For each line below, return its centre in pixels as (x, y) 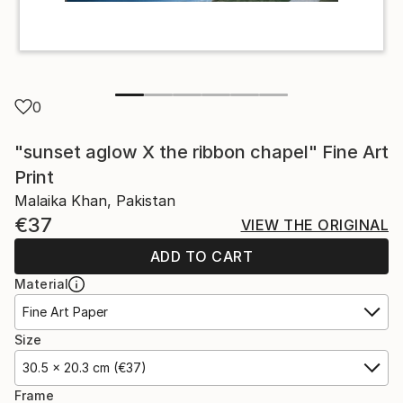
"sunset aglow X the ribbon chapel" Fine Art (201, 152)
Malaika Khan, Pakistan (95, 200)
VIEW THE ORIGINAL (314, 224)
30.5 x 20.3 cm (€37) (85, 367)
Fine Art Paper (65, 311)
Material (42, 283)
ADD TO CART (201, 256)
